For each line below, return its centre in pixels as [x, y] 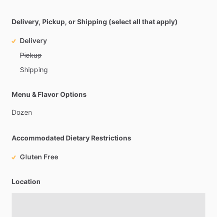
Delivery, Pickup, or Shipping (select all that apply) [95, 22]
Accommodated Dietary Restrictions [71, 138]
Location [26, 181]
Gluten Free [39, 157]
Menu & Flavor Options [49, 94]
